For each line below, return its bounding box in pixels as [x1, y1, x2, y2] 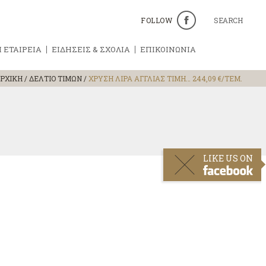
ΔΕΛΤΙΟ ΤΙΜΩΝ [29, 74, 82, 83]
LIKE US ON [203, 153, 253, 164]
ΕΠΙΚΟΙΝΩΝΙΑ [140, 44, 196, 55]
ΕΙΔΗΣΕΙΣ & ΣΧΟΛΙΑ [52, 44, 130, 55]
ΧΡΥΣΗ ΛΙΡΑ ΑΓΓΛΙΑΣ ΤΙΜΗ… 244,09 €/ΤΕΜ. [88, 74, 242, 83]
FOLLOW [141, 15, 172, 25]
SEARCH [214, 15, 242, 25]
